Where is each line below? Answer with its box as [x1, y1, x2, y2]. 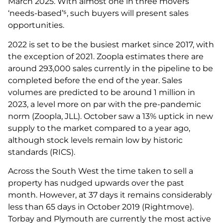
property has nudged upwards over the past [8, 178, 184, 188]
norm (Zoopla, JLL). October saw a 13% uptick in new [8, 111, 213, 121]
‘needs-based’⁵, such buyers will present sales [8, 8, 189, 18]
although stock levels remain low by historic [8, 135, 183, 145]
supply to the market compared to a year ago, [8, 123, 190, 133]
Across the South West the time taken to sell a [8, 166, 193, 176]
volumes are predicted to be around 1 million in [8, 87, 195, 97]
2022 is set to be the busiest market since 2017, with [8, 39, 214, 49]
